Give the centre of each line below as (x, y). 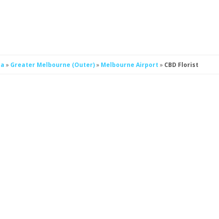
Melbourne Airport (130, 65)
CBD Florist (181, 65)
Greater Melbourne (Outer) (53, 65)
